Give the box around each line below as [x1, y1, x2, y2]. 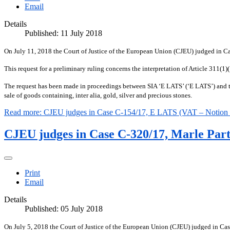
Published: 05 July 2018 [25, 204, 103, 214]
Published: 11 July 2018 [25, 28, 102, 37]
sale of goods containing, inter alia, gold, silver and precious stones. [4, 91, 192, 99]
